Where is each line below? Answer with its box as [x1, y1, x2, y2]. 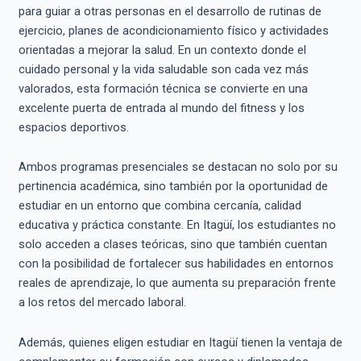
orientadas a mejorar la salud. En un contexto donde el [18, 42, 306, 57]
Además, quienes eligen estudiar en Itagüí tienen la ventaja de [18, 334, 342, 350]
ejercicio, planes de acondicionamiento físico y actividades [18, 23, 329, 38]
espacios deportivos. [18, 119, 129, 135]
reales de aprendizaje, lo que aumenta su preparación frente [18, 276, 336, 291]
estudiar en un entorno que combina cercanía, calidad [18, 198, 301, 214]
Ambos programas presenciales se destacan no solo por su [18, 160, 338, 175]
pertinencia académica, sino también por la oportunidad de [18, 179, 328, 194]
